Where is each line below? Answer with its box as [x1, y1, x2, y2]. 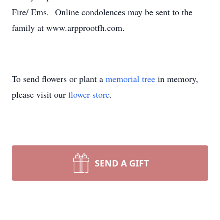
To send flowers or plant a [12, 73, 106, 84]
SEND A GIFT [95, 157, 149, 169]
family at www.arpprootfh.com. [12, 22, 125, 33]
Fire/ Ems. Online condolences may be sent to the [12, 6, 192, 18]
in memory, [155, 73, 198, 84]
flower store [68, 88, 110, 100]
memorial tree [106, 73, 155, 84]
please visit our [12, 88, 68, 100]
